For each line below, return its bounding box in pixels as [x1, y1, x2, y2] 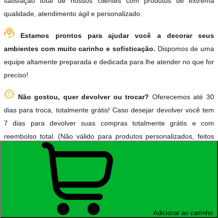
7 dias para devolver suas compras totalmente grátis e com [4, 119, 214, 127]
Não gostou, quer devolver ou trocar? [15, 93, 152, 101]
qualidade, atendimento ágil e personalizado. [4, 10, 142, 18]
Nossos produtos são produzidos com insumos [15, 202, 214, 211]
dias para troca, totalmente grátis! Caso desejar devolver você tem [4, 106, 214, 114]
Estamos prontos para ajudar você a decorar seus [15, 32, 214, 40]
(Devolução [179, 167, 214, 176]
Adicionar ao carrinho [153, 209, 213, 217]
